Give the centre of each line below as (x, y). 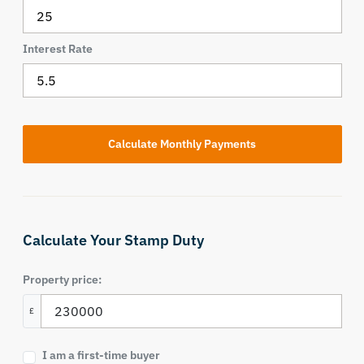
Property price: (62, 279)
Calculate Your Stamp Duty (113, 240)
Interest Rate (57, 49)
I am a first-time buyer (101, 355)
